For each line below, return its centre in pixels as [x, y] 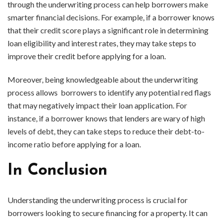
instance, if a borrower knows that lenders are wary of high [106, 118]
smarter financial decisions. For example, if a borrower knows [111, 17]
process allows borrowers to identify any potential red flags [109, 93]
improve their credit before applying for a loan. [87, 56]
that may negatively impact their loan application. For [97, 106]
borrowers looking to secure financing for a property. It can [108, 213]
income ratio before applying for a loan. [74, 144]
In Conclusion [57, 171]
